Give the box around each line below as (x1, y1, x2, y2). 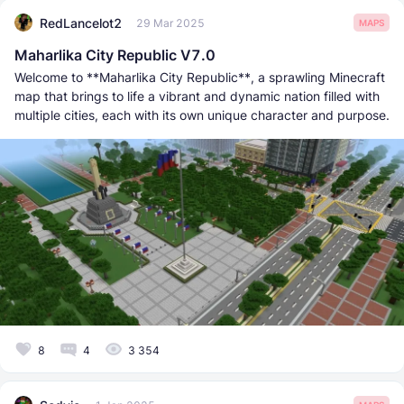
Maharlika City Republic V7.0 (14, 46, 216, 65)
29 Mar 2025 (136, 15, 205, 30)
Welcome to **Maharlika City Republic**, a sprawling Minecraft (14, 69, 385, 86)
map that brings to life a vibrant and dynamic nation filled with (14, 88, 380, 105)
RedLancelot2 (40, 14, 122, 31)
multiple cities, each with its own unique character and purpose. (14, 107, 390, 124)
